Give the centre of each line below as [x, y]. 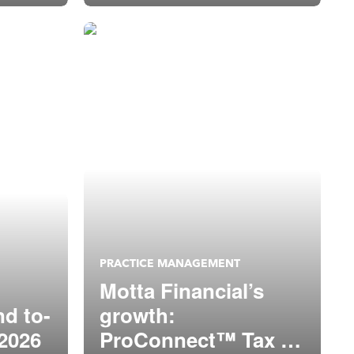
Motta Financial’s [182, 290]
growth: [137, 315]
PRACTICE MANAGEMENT [170, 264]
